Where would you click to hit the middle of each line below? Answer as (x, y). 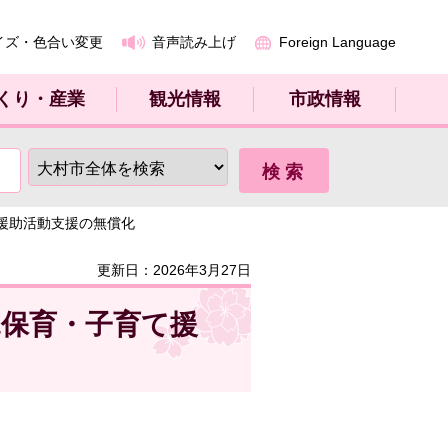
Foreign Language (337, 42)
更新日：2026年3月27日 (174, 270)
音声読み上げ (194, 42)
